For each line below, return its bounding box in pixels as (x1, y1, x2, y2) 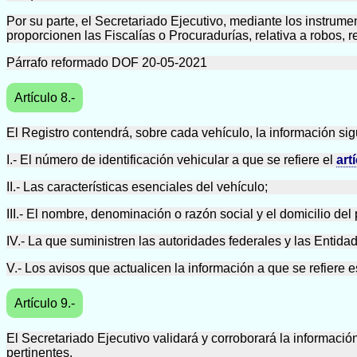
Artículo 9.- (14, 296, 75, 310)
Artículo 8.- (14, 90, 75, 104)
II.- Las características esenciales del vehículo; (6, 179, 268, 194)
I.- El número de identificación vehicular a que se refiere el (6, 152, 336, 167)
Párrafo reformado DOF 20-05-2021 (6, 55, 207, 69)
